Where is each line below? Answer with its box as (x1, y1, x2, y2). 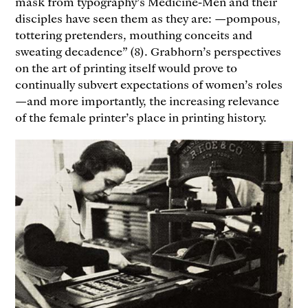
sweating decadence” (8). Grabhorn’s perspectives (15, 43, 282, 58)
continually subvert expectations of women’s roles (15, 76, 283, 91)
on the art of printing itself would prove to (15, 59, 238, 75)
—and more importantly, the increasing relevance (15, 92, 280, 108)
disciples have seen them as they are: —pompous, (15, 10, 281, 25)
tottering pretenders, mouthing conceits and (15, 26, 253, 42)
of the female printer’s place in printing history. (15, 109, 267, 124)
